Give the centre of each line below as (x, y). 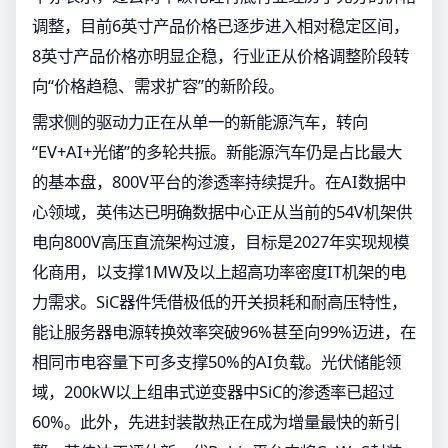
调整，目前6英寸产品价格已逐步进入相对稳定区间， (220, 26)
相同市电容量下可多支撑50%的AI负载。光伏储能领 (216, 362)
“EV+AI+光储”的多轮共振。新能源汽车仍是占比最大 (217, 152)
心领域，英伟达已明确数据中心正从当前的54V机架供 (222, 212)
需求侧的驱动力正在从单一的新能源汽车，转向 (200, 122)
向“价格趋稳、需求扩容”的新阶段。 (158, 86)
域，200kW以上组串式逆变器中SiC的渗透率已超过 (213, 392)
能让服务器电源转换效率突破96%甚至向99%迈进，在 (224, 332)
